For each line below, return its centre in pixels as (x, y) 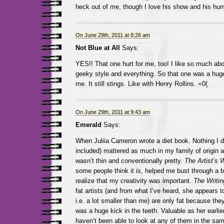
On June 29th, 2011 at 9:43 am (112, 112)
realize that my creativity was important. (134, 181)
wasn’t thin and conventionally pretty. (130, 161)
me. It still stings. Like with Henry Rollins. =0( (141, 84)
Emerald (88, 125)
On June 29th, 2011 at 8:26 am (112, 35)
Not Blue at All (97, 48)
